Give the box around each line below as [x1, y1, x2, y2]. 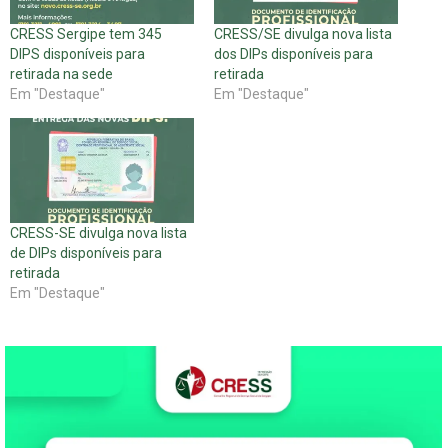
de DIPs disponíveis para [10, 245, 162, 262]
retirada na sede [10, 66, 113, 83]
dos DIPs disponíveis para [214, 46, 373, 63]
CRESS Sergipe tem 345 [10, 26, 162, 43]
